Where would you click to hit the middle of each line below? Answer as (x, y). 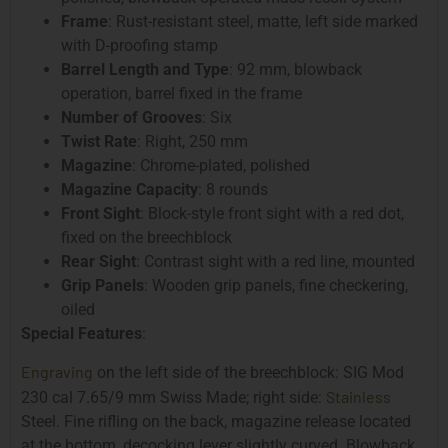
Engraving (57, 372)
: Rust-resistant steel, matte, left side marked (263, 21)
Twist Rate (99, 141)
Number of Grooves (131, 117)
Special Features (81, 333)
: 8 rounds (233, 189)
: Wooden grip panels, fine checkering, (276, 285)
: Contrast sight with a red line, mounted (275, 261)
